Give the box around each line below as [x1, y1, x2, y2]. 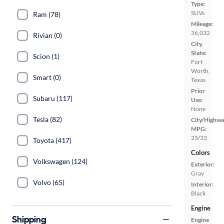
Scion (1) [33, 52, 59, 60]
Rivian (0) [33, 31, 62, 39]
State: [191, 49, 206, 56]
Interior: [191, 180, 213, 188]
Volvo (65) [33, 178, 64, 186]
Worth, [191, 67, 210, 74]
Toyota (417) [33, 136, 71, 144]
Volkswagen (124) [33, 157, 87, 165]
